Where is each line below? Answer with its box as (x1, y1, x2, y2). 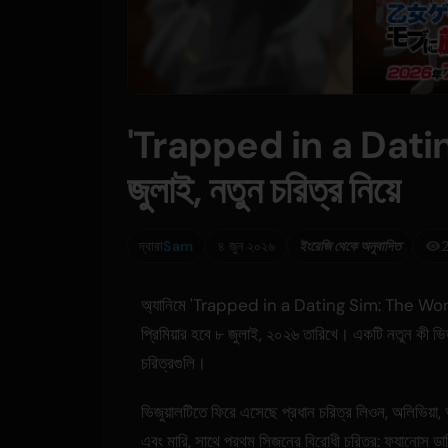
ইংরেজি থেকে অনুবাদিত (298, 236, 401, 255)
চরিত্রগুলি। (141, 352, 206, 375)
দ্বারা (139, 236, 164, 255)
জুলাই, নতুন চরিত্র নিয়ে (127, 166, 399, 216)
